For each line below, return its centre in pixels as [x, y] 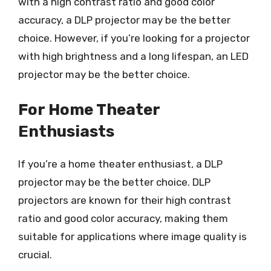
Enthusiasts [66, 131]
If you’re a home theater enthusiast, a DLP [120, 164]
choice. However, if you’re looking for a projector [134, 38]
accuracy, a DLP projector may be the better [124, 20]
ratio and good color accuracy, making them [123, 218]
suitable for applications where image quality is [132, 236]
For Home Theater [89, 109]
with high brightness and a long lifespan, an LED [133, 56]
